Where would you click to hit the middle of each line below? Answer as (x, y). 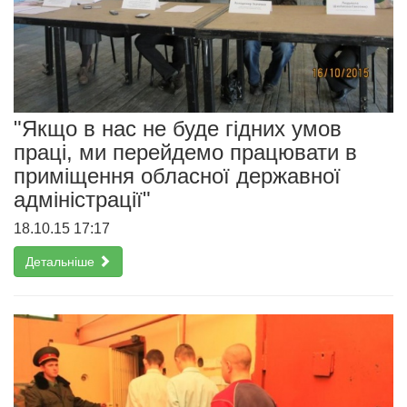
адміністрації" (82, 200)
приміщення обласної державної (177, 176)
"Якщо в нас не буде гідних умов (178, 129)
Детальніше (62, 262)
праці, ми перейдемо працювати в (185, 153)
